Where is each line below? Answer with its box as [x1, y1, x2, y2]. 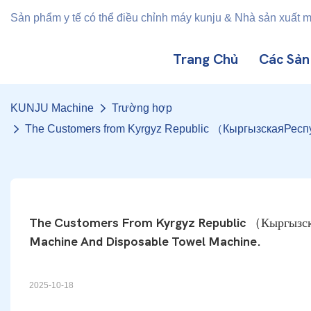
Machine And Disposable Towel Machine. [28, 234, 261, 249]
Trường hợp [112, 102, 172, 114]
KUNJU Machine [10, 102, 94, 114]
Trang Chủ [173, 51, 238, 67]
